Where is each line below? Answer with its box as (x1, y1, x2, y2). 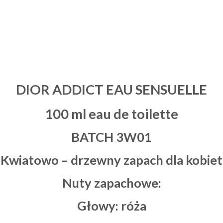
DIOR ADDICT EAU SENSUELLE (16, 81, 207, 98)
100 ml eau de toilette (45, 105, 178, 122)
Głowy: (77, 198, 121, 213)
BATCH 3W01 (71, 129, 152, 145)
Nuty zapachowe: (62, 175, 161, 191)
